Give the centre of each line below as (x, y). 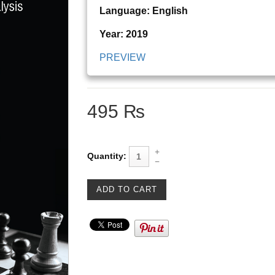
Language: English (143, 11)
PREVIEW (122, 58)
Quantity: (107, 156)
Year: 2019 (123, 34)
